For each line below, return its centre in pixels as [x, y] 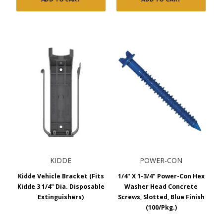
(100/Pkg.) [161, 207]
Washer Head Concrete [161, 186]
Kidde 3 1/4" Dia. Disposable [61, 186]
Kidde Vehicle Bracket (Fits [61, 176]
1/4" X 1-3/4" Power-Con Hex [161, 176]
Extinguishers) [61, 197]
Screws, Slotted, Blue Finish [161, 197]
